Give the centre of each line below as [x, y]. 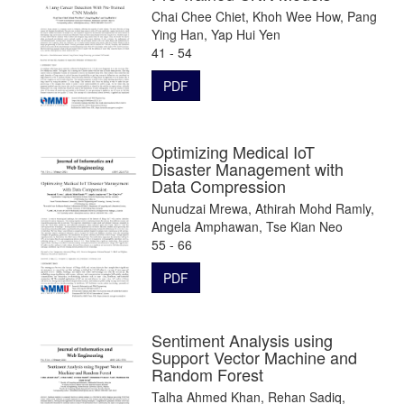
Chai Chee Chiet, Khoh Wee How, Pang [264, 16]
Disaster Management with [248, 168]
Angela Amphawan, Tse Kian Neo [247, 226]
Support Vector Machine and [254, 357]
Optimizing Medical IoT [233, 151]
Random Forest [207, 374]
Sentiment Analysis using [242, 340]
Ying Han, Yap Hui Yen [216, 34]
